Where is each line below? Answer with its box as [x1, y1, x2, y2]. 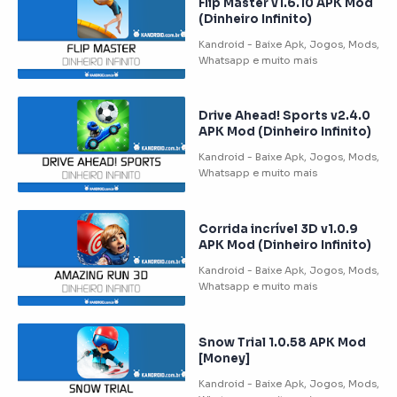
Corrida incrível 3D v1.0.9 [198, 222, 358, 237]
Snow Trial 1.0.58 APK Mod [198, 334, 366, 350]
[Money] [198, 350, 250, 366]
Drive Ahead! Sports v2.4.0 [198, 108, 370, 124]
